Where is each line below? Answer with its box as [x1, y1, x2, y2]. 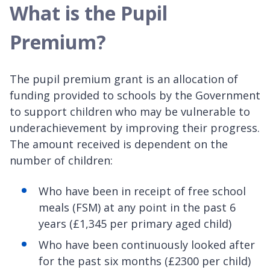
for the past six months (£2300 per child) [39, 253, 251, 268]
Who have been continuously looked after [39, 237, 255, 252]
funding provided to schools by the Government [10, 87, 260, 102]
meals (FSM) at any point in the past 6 [39, 199, 236, 215]
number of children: [10, 152, 113, 168]
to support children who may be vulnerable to [10, 104, 250, 119]
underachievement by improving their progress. [10, 120, 260, 135]
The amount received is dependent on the [10, 136, 228, 151]
